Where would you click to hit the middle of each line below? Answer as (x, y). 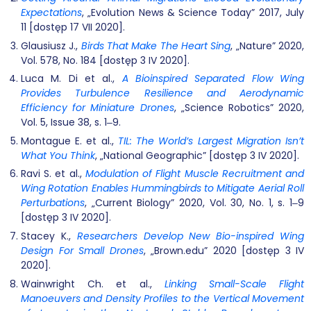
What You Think (58, 155)
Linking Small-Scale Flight (234, 284)
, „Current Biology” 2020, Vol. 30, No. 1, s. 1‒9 (194, 203)
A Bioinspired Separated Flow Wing (213, 79)
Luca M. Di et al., (72, 79)
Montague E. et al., (69, 141)
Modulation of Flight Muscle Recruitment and (195, 174)
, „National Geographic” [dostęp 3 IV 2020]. (197, 155)
